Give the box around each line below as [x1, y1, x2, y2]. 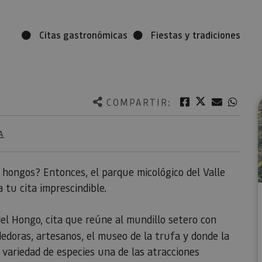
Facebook [191, 95, 232, 108]
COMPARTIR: [106, 95, 171, 108]
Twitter [208, 95, 239, 107]
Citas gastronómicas [39, 29, 127, 41]
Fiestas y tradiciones [151, 29, 240, 41]
